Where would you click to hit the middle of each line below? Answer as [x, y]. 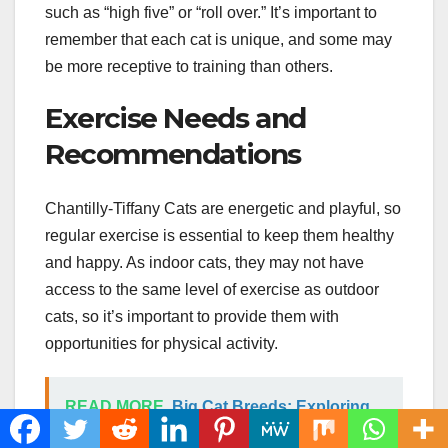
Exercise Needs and [175, 118]
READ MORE [114, 406]
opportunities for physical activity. [161, 343]
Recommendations [173, 154]
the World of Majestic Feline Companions [220, 433]
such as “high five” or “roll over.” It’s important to [211, 13]
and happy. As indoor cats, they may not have [204, 262]
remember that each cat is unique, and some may [218, 40]
